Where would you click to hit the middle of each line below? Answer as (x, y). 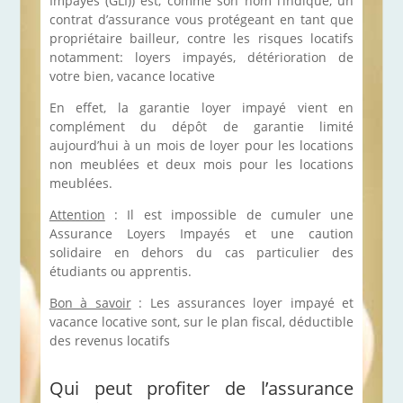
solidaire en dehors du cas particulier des (201, 252)
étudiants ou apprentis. (120, 271)
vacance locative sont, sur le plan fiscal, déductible (201, 321)
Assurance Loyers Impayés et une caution (201, 233)
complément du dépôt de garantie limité (201, 126)
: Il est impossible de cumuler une (229, 214)
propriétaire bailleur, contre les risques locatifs (201, 38)
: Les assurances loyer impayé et (242, 302)
